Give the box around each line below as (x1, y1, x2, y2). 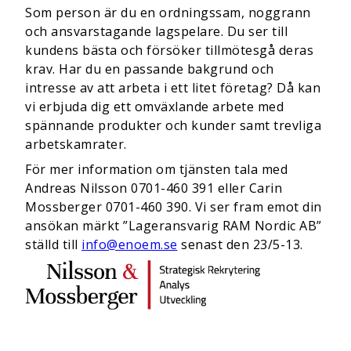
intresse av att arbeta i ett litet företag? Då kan (25, 79, 320, 96)
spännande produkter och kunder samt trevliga (25, 117, 321, 134)
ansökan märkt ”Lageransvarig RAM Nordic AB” (25, 217, 322, 234)
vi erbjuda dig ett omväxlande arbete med (25, 98, 284, 115)
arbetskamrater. (25, 136, 127, 153)
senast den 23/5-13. (177, 236, 303, 253)
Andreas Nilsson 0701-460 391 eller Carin (25, 179, 282, 197)
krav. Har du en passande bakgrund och (25, 60, 274, 78)
